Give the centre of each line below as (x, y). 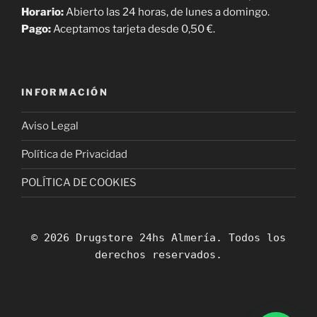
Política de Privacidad (74, 155)
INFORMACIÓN (65, 92)
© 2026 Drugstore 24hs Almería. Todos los (158, 238)
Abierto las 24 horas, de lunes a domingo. (167, 12)
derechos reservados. (158, 255)
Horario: (42, 12)
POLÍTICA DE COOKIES (79, 183)
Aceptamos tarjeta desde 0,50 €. (133, 29)
